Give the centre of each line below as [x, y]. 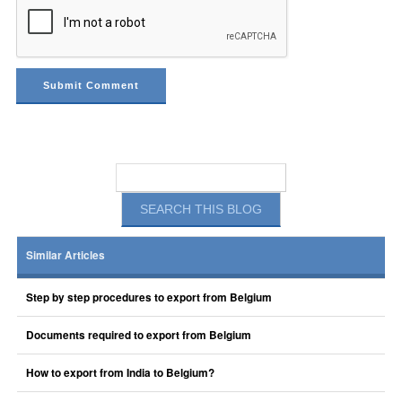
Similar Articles [65, 255]
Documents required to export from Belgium [138, 335]
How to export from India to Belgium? [120, 373]
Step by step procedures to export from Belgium [149, 297]
